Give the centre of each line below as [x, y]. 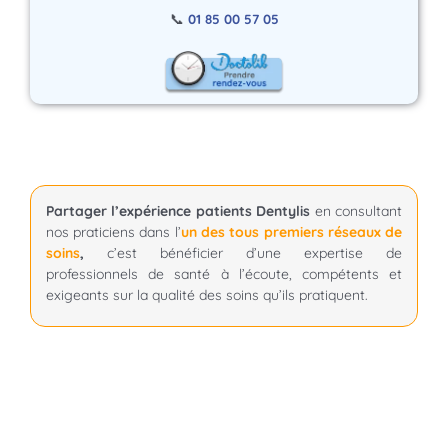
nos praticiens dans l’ [113, 231]
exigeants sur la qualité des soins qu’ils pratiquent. [206, 294]
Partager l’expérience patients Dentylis [178, 210]
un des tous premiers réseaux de [291, 231]
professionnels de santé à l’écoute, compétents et [224, 273]
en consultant [356, 210]
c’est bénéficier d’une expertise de [255, 252]
